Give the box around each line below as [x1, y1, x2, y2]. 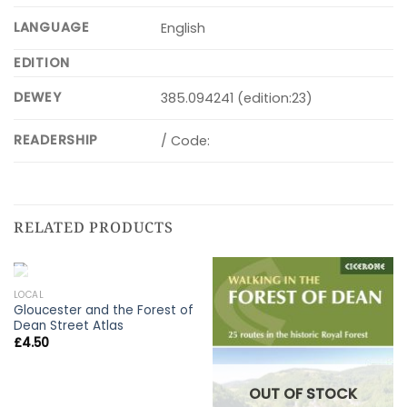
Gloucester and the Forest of [13, 302, 194, 320]
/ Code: [161, 132, 211, 151]
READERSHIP [14, 131, 99, 149]
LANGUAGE [14, 18, 90, 36]
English [161, 19, 206, 38]
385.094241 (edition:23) [161, 89, 313, 108]
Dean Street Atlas [13, 317, 124, 335]
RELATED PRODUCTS [14, 217, 174, 237]
